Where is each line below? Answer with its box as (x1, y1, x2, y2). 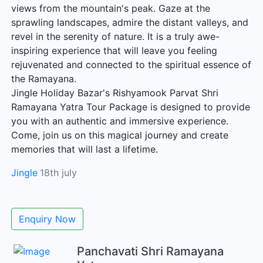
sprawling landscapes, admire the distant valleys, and (11, 16, 248, 28)
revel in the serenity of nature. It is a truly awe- (11, 31, 220, 42)
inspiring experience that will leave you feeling (11, 45, 217, 56)
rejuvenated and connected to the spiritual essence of (11, 59, 251, 70)
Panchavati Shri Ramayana (77, 244, 224, 258)
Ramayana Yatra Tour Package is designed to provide (11, 101, 250, 113)
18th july (40, 167, 77, 178)
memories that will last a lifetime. (11, 143, 158, 155)
